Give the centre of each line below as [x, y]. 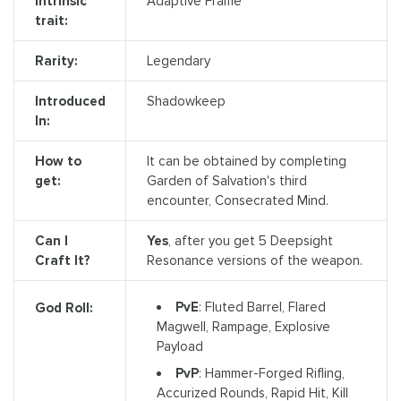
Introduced [70, 101]
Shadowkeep [186, 101]
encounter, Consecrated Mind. [237, 200]
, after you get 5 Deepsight [250, 240]
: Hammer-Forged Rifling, [271, 373]
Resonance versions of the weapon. [254, 260]
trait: [51, 20]
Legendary [178, 60]
